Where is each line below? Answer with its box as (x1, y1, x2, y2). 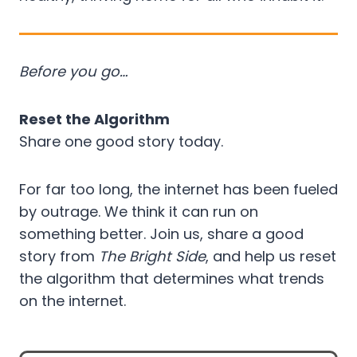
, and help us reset (206, 245, 336, 266)
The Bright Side (99, 245, 206, 266)
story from (19, 245, 99, 266)
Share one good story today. (19, 131, 223, 151)
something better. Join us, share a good (19, 223, 304, 244)
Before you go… (19, 61, 127, 81)
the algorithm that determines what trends (19, 268, 324, 288)
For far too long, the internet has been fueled (19, 178, 338, 199)
